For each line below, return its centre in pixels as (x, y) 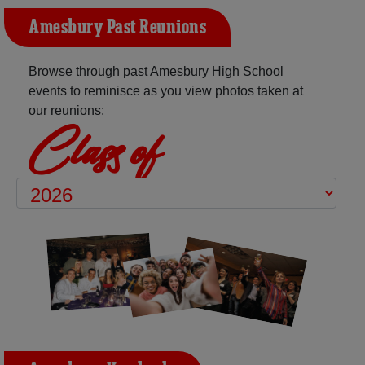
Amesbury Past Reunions (117, 27)
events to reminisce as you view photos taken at (166, 90)
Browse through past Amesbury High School (156, 71)
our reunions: (66, 110)
